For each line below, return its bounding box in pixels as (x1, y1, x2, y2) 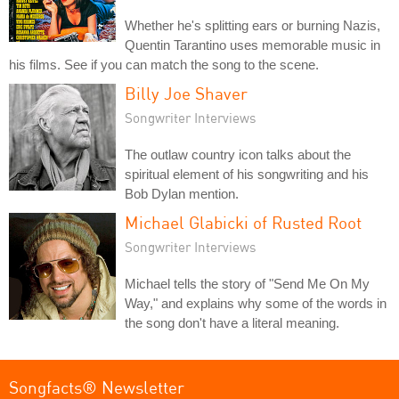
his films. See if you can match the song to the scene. (9, 56, 319, 72)
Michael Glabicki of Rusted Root (125, 211, 362, 232)
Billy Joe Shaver (125, 82, 248, 103)
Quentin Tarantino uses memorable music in (125, 37, 380, 53)
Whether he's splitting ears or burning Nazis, (125, 17, 380, 33)
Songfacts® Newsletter (9, 376, 184, 397)
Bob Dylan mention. (125, 185, 239, 201)
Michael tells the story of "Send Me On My (125, 275, 370, 291)
